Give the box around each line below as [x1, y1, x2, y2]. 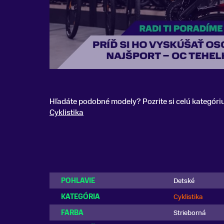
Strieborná [173, 208, 206, 217]
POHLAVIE [61, 176, 95, 185]
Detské [173, 176, 194, 185]
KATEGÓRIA [61, 192, 100, 201]
